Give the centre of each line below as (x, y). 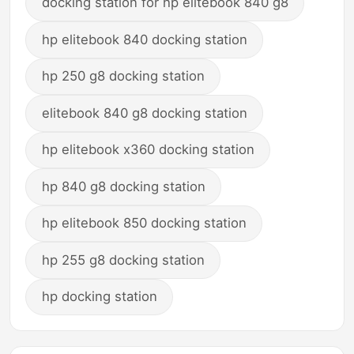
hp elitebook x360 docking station (148, 150)
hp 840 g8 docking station (123, 186)
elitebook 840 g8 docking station (144, 113)
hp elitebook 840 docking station (144, 39)
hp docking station (99, 297)
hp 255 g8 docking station (123, 260)
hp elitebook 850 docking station (144, 223)
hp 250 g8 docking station (123, 76)
